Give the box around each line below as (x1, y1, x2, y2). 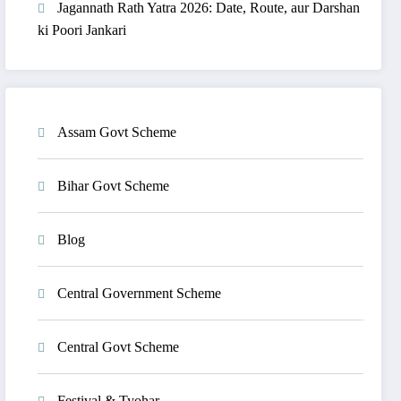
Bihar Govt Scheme (57, 177, 170, 193)
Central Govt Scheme (57, 338, 180, 354)
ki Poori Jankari (38, 22, 127, 38)
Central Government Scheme (57, 285, 222, 301)
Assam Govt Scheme (57, 124, 177, 140)
